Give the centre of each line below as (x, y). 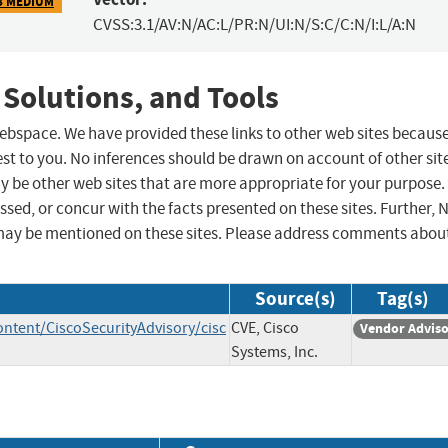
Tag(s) (403, 299)
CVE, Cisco (265, 328)
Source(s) (295, 299)
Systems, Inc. (274, 352)
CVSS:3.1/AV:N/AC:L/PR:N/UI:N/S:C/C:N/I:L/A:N (254, 25)
